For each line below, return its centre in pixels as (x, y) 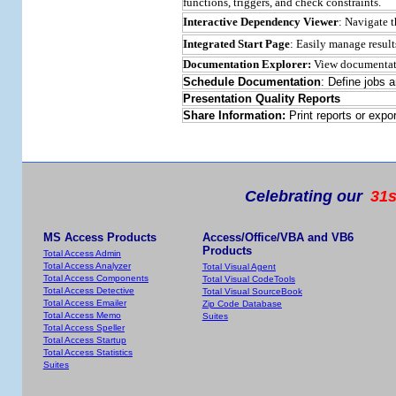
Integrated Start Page (236, 44)
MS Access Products (99, 237)
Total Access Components (95, 278)
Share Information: (234, 116)
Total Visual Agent (239, 267)
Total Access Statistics (88, 352)
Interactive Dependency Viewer (260, 22)
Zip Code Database (242, 304)
